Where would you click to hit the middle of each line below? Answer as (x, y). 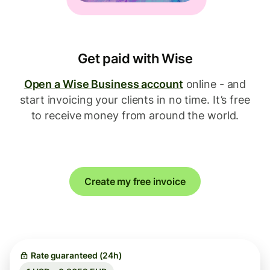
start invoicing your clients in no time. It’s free (135, 100)
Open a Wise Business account (103, 84)
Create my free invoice (135, 181)
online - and (215, 84)
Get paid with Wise (135, 58)
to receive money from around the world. (135, 115)
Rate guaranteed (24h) (77, 255)
